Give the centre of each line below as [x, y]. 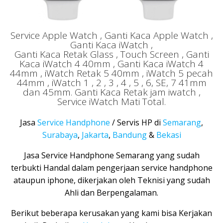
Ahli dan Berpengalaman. [111, 192]
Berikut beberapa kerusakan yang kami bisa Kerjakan [111, 213]
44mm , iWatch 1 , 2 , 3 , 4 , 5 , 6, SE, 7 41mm [111, 82]
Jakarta [95, 135]
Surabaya [60, 135]
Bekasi [168, 135]
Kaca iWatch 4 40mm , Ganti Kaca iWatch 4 [111, 63]
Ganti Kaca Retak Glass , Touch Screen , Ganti [111, 54]
